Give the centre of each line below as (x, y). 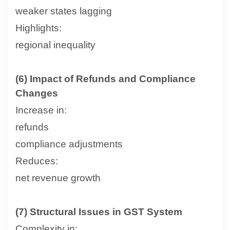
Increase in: (41, 110)
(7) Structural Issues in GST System (99, 212)
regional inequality (55, 45)
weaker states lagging (64, 11)
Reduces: (37, 161)
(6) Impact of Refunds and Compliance (106, 79)
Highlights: (39, 28)
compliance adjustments (69, 144)
